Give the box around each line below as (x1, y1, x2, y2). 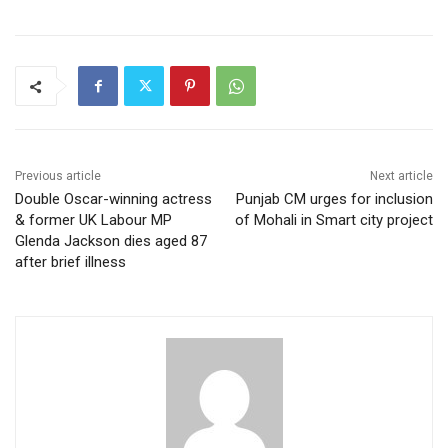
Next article (369, 169, 433, 184)
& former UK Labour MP (15, 211, 172, 230)
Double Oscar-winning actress (15, 190, 212, 209)
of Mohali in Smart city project (234, 211, 433, 230)
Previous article (15, 169, 101, 184)
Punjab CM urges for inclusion (235, 190, 433, 209)
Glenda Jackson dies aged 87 (15, 232, 207, 251)
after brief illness (15, 253, 126, 272)
